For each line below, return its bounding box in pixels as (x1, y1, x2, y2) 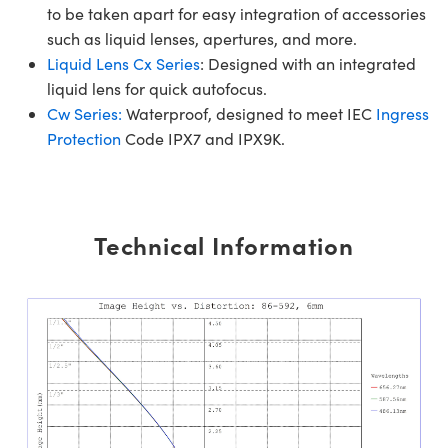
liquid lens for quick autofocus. (47, 77, 267, 99)
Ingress (376, 102, 429, 124)
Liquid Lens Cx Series (47, 52, 200, 74)
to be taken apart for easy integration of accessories (47, 2, 426, 24)
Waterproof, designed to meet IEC (122, 102, 376, 124)
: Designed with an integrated (200, 52, 416, 74)
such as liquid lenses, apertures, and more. (47, 27, 357, 49)
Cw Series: (47, 102, 122, 124)
